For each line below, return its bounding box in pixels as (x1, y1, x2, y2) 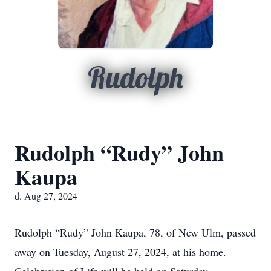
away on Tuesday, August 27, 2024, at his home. (15, 244, 226, 259)
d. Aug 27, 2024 (15, 189, 77, 202)
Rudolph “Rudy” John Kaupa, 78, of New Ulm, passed (15, 225, 256, 240)
